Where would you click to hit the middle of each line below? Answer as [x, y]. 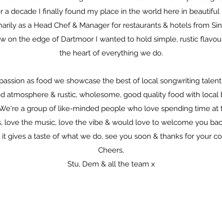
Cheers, [111, 150]
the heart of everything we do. [111, 53]
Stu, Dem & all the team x [111, 164]
